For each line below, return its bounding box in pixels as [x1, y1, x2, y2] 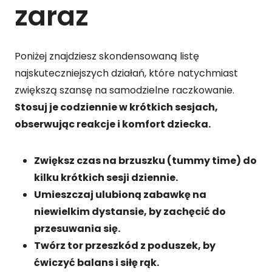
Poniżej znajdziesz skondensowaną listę [15, 49, 199, 63]
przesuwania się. [34, 221, 120, 236]
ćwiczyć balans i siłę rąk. [34, 255, 159, 270]
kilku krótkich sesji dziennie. [34, 170, 178, 185]
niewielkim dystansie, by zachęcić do [34, 204, 226, 219]
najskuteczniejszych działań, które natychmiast [15, 66, 238, 80]
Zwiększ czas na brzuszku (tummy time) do [34, 153, 257, 168]
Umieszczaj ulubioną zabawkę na [34, 187, 206, 202]
